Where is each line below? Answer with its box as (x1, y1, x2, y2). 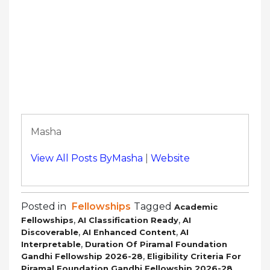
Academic (174, 201, 218, 212)
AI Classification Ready (78, 215, 178, 225)
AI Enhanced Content (83, 227, 176, 237)
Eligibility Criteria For (147, 251, 241, 261)
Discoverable (21, 227, 78, 237)
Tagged (134, 200, 174, 212)
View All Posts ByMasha (31, 152, 143, 164)
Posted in (21, 200, 69, 212)
